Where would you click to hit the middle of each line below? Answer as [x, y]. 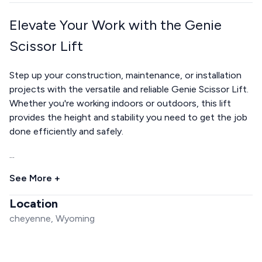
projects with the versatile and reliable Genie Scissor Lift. [129, 89]
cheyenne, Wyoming [52, 218]
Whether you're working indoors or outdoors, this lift [120, 103]
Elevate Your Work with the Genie [116, 25]
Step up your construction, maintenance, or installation [125, 75]
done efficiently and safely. [66, 131]
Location [34, 203]
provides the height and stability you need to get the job [128, 117]
